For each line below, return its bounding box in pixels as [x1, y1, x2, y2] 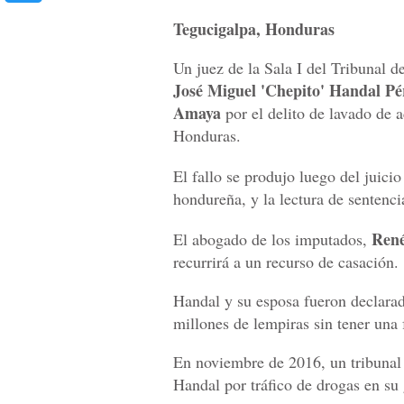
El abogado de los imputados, [173, 228, 372, 251]
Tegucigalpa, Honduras [173, 17, 335, 41]
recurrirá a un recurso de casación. [173, 251, 399, 273]
